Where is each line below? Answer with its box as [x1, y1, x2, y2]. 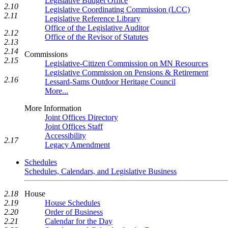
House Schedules [45, 198, 100, 207]
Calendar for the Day [45, 217, 112, 225]
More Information [24, 104, 81, 112]
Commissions [24, 50, 68, 59]
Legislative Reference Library [45, 14, 140, 23]
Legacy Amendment [45, 140, 110, 149]
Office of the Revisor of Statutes [45, 33, 148, 41]
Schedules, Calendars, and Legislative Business [24, 167, 177, 176]
